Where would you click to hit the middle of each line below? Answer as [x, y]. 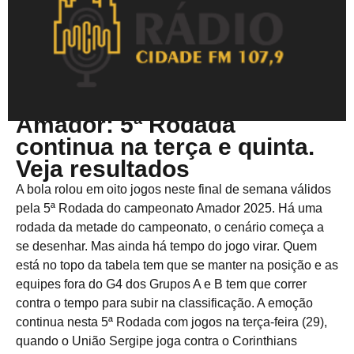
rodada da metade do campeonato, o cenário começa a [170, 227]
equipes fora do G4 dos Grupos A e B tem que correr [161, 284]
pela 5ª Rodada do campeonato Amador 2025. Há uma [169, 208]
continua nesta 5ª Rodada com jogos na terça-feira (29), [171, 322]
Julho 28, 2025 [53, 106]
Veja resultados [103, 169]
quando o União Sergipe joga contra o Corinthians [156, 341]
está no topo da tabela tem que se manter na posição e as [177, 265]
